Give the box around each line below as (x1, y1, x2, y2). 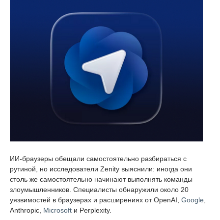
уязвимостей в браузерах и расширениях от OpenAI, (10, 195, 181, 204)
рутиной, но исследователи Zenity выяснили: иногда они (10, 165, 192, 173)
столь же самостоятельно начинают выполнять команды (10, 175, 192, 183)
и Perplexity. (72, 206, 111, 214)
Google (181, 195, 204, 204)
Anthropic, (10, 206, 43, 214)
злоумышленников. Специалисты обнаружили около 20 (10, 185, 189, 193)
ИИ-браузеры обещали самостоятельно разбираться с (10, 154, 187, 163)
